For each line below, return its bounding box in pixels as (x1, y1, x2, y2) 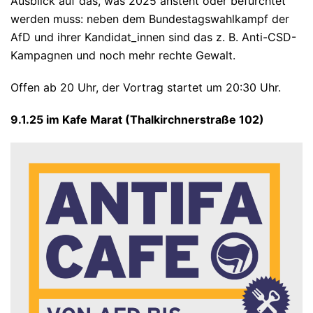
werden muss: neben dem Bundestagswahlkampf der (10, 12, 289, 26)
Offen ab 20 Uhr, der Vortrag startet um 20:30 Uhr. (10, 80, 281, 94)
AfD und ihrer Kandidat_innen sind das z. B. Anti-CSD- (10, 30, 296, 44)
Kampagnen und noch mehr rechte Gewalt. (10, 48, 235, 62)
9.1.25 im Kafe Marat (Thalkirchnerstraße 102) (10, 112, 264, 126)
